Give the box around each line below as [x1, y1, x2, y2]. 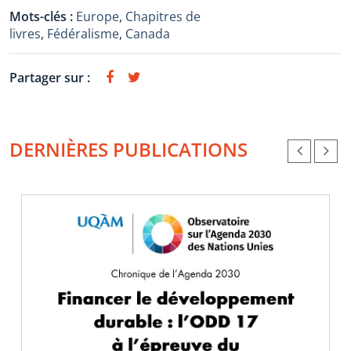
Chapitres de [125, 8, 201, 25]
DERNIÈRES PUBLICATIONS [9, 136, 248, 162]
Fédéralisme [47, 25, 119, 42]
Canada [125, 25, 170, 42]
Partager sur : [9, 69, 90, 86]
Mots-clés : [9, 8, 76, 25]
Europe [76, 8, 119, 25]
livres [9, 25, 41, 42]
